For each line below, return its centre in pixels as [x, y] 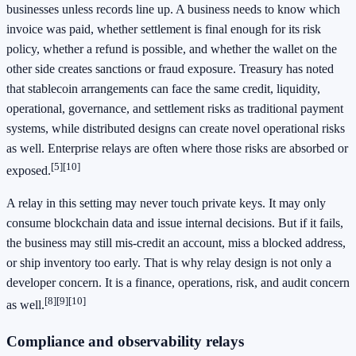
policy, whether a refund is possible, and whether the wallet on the [172, 49]
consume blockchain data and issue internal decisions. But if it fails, [175, 223]
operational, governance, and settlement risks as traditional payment [175, 108]
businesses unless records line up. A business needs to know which [173, 9]
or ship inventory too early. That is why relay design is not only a [169, 263]
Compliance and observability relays [125, 342]
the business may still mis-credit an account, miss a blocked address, [176, 243]
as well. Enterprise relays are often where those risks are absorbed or [177, 148]
